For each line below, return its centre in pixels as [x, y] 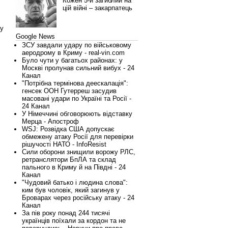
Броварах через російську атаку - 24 [78, 198]
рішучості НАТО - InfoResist [64, 144]
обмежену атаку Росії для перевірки [78, 137]
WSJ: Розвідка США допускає [68, 129]
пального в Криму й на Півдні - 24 [74, 167]
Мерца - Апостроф [50, 121]
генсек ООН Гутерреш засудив [69, 91]
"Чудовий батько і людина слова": [75, 182]
